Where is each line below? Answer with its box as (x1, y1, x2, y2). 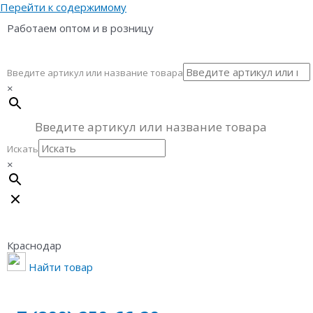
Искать (7, 143, 38, 155)
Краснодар (7, 238, 61, 252)
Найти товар (29, 260, 93, 274)
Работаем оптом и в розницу (7, 21, 154, 35)
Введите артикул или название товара (7, 66, 183, 79)
